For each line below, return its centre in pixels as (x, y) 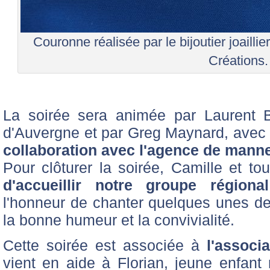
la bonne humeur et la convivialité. (119, 220)
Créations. (238, 61)
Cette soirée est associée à (105, 245)
